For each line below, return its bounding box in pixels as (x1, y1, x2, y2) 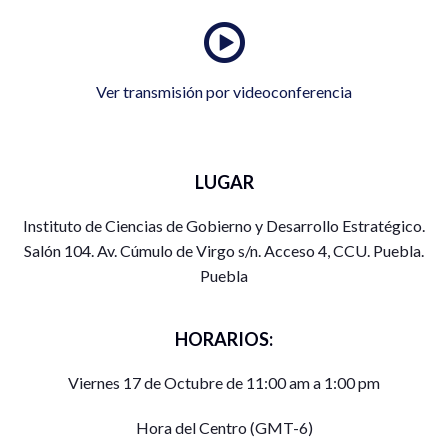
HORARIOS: (175, 328, 273, 351)
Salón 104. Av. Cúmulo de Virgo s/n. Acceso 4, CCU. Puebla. (24, 241, 424, 261)
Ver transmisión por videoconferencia (96, 82, 352, 102)
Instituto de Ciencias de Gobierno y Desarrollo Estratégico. (23, 216, 425, 236)
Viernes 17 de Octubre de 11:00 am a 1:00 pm (68, 373, 380, 393)
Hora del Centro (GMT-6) (135, 418, 313, 438)
